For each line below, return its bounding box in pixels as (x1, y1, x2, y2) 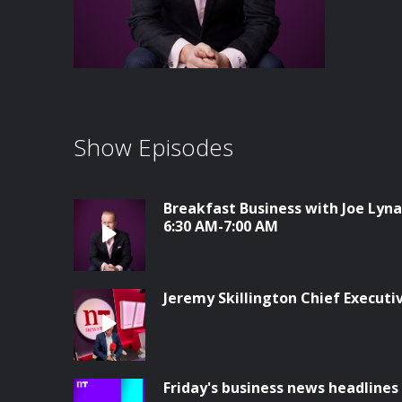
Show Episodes (74, 131, 233, 163)
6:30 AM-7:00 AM (163, 216, 278, 236)
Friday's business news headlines (163, 378, 398, 398)
